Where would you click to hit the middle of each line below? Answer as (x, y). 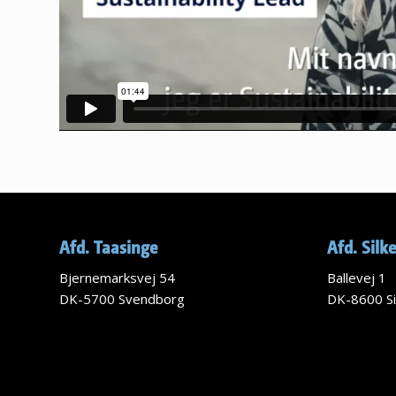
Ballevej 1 (356, 278)
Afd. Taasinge (109, 246)
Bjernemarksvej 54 (117, 278)
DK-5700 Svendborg (122, 299)
